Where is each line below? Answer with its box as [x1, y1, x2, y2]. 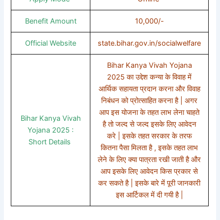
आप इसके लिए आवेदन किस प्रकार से [101, 166, 198, 176]
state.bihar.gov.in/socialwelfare [98, 38, 201, 48]
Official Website [25, 38, 77, 48]
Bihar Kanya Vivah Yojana [107, 60, 192, 70]
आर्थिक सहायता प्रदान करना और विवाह [98, 84, 200, 93]
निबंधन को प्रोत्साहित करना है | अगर [101, 96, 198, 105]
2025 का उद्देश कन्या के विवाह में [107, 72, 192, 82]
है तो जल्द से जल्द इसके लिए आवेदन [102, 119, 196, 129]
